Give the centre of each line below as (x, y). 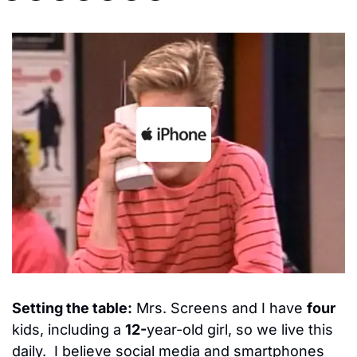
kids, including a (69, 329)
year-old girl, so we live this (240, 329)
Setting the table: (72, 308)
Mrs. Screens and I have (220, 308)
